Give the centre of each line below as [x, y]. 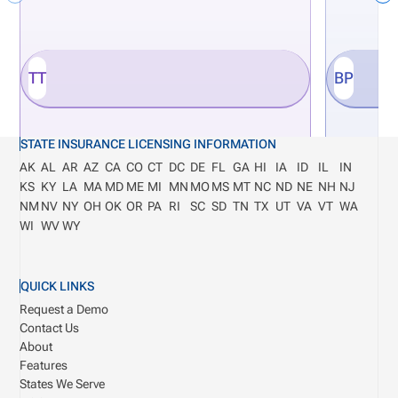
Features [44, 365]
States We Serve [63, 383]
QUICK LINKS [58, 286]
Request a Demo [64, 309]
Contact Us [50, 327]
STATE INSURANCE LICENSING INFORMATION [149, 143]
